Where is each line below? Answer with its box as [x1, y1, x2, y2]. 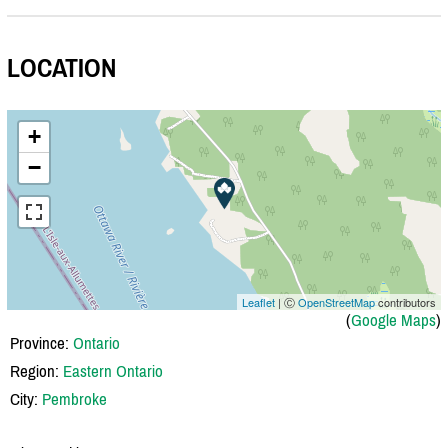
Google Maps [351, 309, 436, 330]
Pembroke [42, 388, 107, 409]
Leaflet [242, 293, 275, 310]
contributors [375, 293, 436, 310]
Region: [10, 360, 63, 381]
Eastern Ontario [63, 360, 163, 381]
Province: [10, 332, 73, 353]
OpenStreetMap [298, 293, 375, 310]
